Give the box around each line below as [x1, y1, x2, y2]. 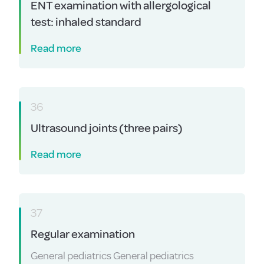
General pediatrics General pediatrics [31, 249, 194, 262]
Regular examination [31, 227, 135, 242]
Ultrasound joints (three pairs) [31, 121, 183, 136]
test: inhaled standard [31, 15, 141, 29]
